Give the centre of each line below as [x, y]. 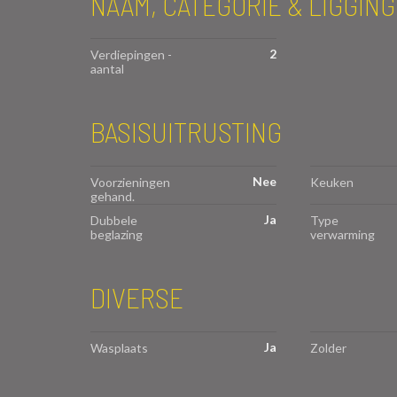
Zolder [328, 347]
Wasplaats [119, 347]
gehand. [113, 197]
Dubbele [114, 221]
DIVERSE [137, 297]
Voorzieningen [130, 183]
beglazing [117, 235]
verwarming [342, 235]
